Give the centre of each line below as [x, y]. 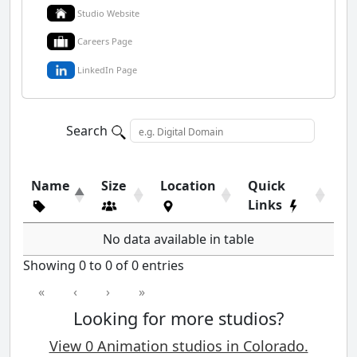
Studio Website [108, 13]
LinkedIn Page [107, 70]
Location [188, 186]
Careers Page [105, 41]
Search [88, 131]
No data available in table [178, 239]
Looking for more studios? [178, 319]
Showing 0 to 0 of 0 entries [104, 266]
